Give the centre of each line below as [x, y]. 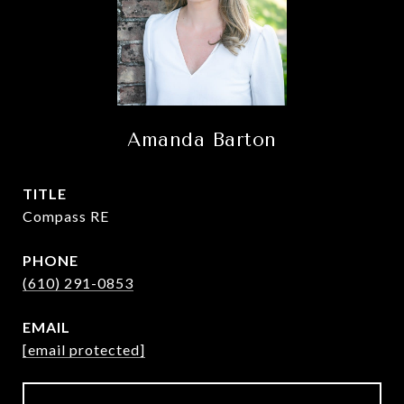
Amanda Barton [202, 140]
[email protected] [84, 349]
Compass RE [66, 216]
